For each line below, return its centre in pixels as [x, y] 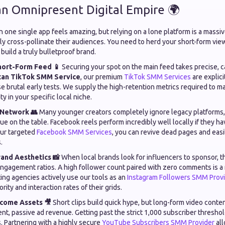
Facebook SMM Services [74, 132]
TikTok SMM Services [157, 77]
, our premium [102, 77]
